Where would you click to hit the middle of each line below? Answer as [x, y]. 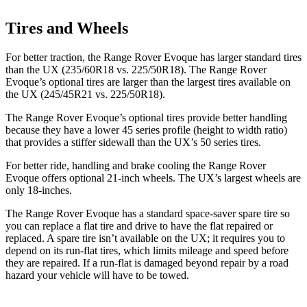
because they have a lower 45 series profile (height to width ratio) [146, 130]
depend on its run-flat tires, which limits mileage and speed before [147, 250]
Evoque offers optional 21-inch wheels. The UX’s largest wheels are [153, 177]
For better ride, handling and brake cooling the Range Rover [136, 165]
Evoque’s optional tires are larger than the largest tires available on [148, 82]
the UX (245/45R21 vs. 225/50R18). [85, 94]
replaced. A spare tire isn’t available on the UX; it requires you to [145, 238]
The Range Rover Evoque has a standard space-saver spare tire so [148, 213]
